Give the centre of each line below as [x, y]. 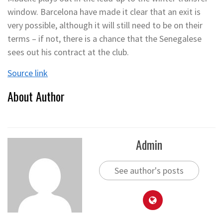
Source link [28, 73]
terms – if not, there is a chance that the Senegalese [105, 38]
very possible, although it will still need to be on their [105, 25]
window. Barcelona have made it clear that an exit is [104, 11]
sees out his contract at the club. [68, 52]
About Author [36, 96]
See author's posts [149, 170]
